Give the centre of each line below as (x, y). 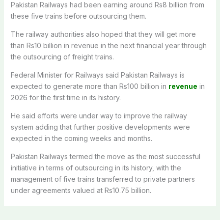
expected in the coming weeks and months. (81, 138)
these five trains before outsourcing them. (78, 16)
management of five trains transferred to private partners (103, 179)
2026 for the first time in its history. (66, 97)
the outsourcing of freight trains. (62, 56)
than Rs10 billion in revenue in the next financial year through (109, 45)
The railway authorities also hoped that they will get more (103, 34)
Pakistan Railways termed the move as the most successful (105, 156)
